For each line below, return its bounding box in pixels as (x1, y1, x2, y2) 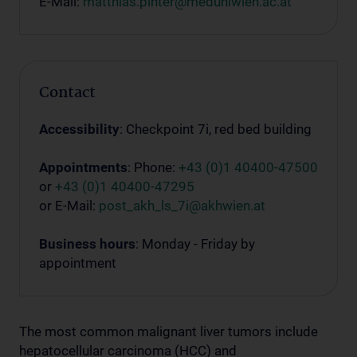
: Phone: (127, 159, 178, 175)
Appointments (39, 159, 127, 175)
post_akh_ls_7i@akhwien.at (99, 198, 265, 214)
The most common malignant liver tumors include (19, 324, 318, 339)
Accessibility (39, 121, 120, 137)
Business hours (39, 236, 135, 252)
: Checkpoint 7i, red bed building (120, 121, 312, 137)
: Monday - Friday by (135, 236, 255, 252)
